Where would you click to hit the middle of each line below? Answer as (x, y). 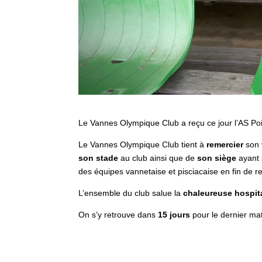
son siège (216, 158)
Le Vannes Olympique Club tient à (143, 144)
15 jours (174, 215)
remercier (225, 144)
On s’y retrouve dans (118, 215)
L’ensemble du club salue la (131, 193)
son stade (99, 158)
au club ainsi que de (157, 158)
